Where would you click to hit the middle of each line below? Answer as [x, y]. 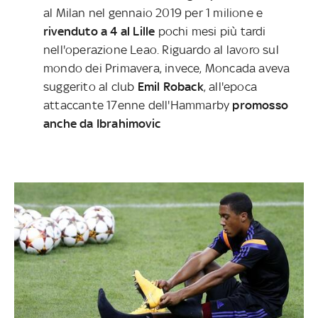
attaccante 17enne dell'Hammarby [138, 105]
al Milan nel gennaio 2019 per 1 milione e [153, 13]
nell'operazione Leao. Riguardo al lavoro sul [161, 50]
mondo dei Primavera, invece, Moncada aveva [167, 68]
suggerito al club [91, 87]
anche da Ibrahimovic [102, 124]
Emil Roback [170, 87]
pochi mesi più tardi [210, 32]
